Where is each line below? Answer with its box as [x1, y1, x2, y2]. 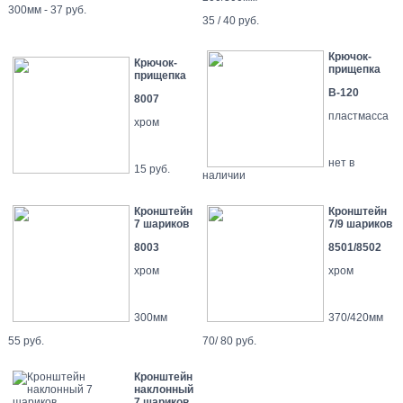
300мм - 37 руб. [8, 3, 86, 16]
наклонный [134, 382, 193, 396]
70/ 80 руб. [202, 334, 256, 347]
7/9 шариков [328, 217, 392, 230]
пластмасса [328, 109, 389, 122]
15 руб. [134, 162, 170, 175]
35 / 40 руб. [202, 13, 259, 27]
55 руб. [8, 334, 44, 347]
